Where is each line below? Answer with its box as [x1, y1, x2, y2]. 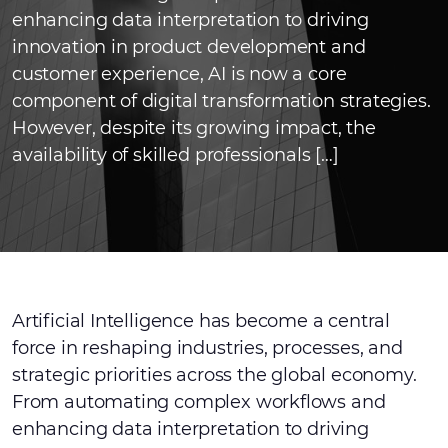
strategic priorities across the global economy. [12, 364, 417, 386]
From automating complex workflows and [12, 391, 386, 413]
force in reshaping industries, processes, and [12, 337, 403, 359]
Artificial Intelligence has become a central [12, 310, 391, 332]
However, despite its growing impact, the [12, 117, 376, 139]
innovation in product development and [12, 36, 366, 58]
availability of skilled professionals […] [12, 144, 339, 166]
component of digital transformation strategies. [12, 90, 431, 112]
